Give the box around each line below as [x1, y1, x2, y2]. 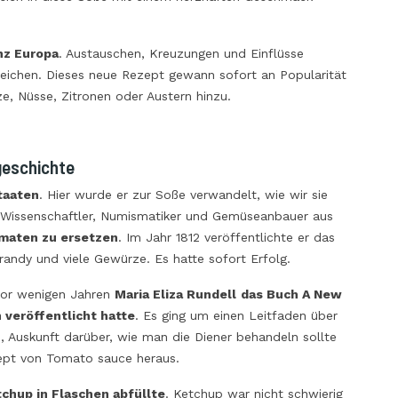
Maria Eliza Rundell [114, 286, 236, 301]
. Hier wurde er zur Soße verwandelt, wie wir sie [38, 187, 328, 202]
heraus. [131, 350, 184, 365]
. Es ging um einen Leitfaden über [134, 307, 338, 322]
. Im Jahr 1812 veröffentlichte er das [117, 229, 335, 244]
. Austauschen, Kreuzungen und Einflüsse [58, 45, 304, 60]
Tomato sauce [45, 350, 132, 365]
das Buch [240, 286, 302, 301]
